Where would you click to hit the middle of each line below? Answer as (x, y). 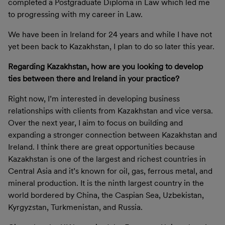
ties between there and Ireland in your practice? (94, 78)
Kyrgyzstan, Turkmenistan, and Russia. (76, 207)
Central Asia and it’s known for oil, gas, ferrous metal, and (110, 171)
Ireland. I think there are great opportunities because (101, 147)
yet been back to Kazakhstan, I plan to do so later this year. (112, 46)
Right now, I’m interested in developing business (94, 98)
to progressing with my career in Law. (76, 14)
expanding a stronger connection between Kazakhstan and (113, 135)
